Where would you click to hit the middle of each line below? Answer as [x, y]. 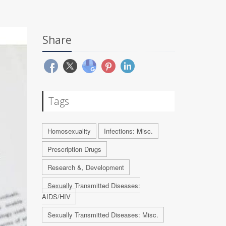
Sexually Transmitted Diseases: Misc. [103, 215]
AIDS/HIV [56, 196]
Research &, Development [86, 167]
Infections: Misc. [128, 131]
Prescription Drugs [74, 149]
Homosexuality [69, 131]
